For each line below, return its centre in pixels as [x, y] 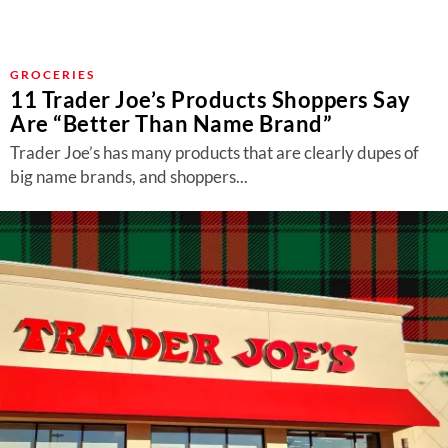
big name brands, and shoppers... [129, 176]
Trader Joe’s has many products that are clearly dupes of [214, 152]
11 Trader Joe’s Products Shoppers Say [210, 99]
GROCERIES [52, 74]
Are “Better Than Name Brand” [171, 123]
